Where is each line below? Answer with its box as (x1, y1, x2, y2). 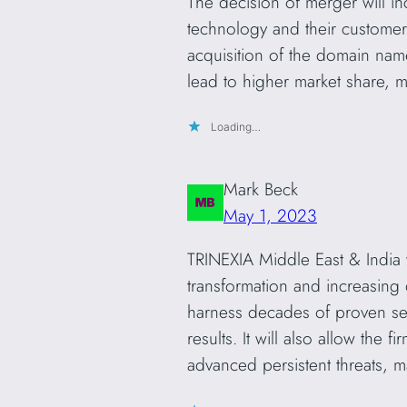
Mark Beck (223, 176, 298, 203)
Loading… (211, 120, 261, 134)
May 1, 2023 (223, 203, 317, 229)
